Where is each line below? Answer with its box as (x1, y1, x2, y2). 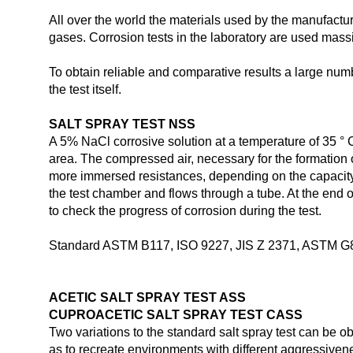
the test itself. (49, 83, 121, 96)
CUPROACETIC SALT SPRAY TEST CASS (49, 308, 303, 321)
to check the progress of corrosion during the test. (49, 204, 321, 217)
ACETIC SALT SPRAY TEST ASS (49, 291, 246, 304)
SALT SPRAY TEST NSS (49, 117, 195, 131)
